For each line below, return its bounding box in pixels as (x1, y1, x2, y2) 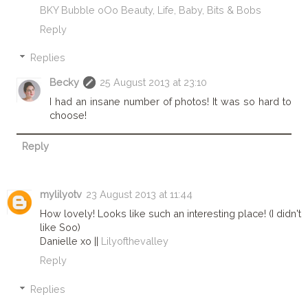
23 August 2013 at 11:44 (86, 188, 192, 201)
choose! (49, 109, 87, 122)
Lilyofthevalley (101, 235, 168, 247)
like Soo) (40, 221, 80, 234)
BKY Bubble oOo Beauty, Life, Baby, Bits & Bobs (40, 3, 261, 16)
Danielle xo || (40, 235, 101, 247)
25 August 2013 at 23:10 (100, 76, 208, 89)
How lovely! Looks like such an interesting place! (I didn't (40, 208, 301, 220)
